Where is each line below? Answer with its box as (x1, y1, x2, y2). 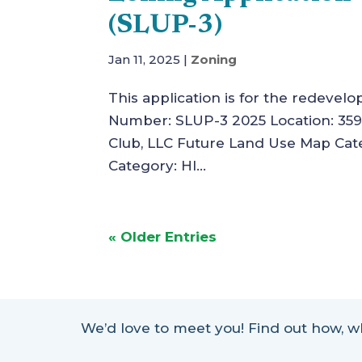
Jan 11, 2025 (108, 52, 181, 67)
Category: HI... (108, 158, 207, 174)
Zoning (191, 52, 238, 67)
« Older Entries (108, 229, 217, 245)
